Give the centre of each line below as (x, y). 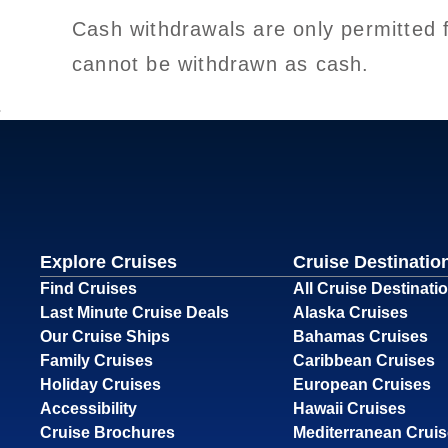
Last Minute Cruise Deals (134, 313)
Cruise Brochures (107, 433)
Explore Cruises (108, 262)
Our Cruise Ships (105, 337)
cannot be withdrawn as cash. (221, 64)
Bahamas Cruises (360, 337)
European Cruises (361, 385)
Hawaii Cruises (349, 409)
